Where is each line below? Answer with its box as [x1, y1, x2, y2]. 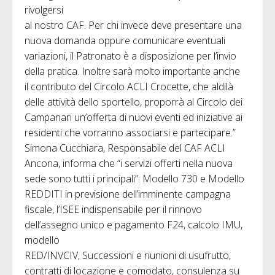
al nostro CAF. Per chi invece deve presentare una [25, 18, 242, 32]
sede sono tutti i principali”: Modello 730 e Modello [25, 171, 244, 185]
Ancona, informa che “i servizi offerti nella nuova [25, 156, 233, 170]
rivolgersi [25, 2, 63, 17]
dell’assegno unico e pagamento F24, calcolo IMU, [25, 217, 242, 231]
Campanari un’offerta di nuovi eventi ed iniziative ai [25, 110, 242, 124]
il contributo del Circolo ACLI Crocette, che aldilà [25, 79, 233, 93]
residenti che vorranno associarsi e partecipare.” [25, 125, 236, 139]
